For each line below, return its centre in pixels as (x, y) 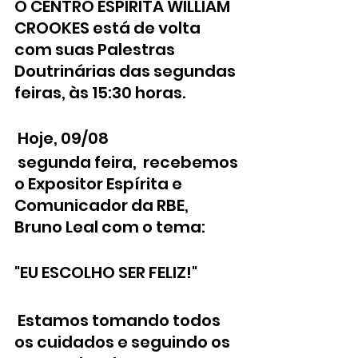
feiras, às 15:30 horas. (100, 93)
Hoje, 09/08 (63, 138)
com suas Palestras (96, 50)
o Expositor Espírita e (100, 184)
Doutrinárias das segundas (127, 71)
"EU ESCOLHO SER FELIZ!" (106, 272)
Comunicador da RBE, (103, 205)
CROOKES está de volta (109, 28)
